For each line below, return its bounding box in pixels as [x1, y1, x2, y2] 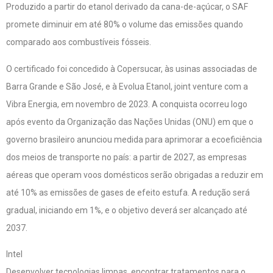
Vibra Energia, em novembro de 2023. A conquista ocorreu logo [6, 99, 247, 109]
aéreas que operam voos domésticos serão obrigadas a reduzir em [6, 169, 263, 180]
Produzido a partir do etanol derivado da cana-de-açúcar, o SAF [6, 2, 248, 12]
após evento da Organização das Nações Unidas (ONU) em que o [6, 116, 253, 127]
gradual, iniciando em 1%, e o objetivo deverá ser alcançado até [6, 205, 247, 215]
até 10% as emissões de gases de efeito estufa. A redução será [6, 187, 250, 197]
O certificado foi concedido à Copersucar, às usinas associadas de [6, 63, 257, 74]
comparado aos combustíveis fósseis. [6, 37, 151, 48]
